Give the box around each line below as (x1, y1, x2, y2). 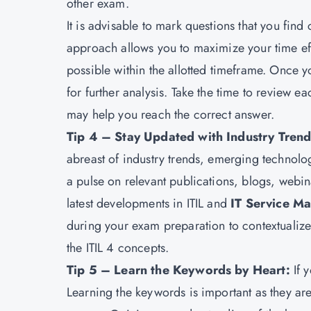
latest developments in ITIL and (67, 194, 231, 212)
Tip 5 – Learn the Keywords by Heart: (67, 261, 294, 279)
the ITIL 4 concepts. (67, 239, 169, 257)
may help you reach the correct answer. (67, 106, 275, 124)
